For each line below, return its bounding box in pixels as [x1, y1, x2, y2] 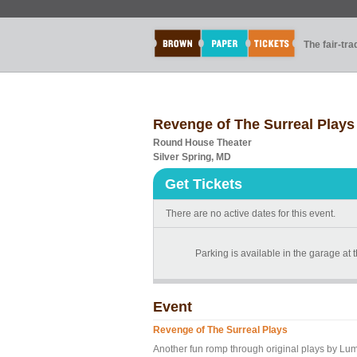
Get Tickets [165, 176, 242, 192]
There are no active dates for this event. [166, 208, 335, 219]
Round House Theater [153, 137, 252, 148]
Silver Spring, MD [153, 151, 231, 163]
